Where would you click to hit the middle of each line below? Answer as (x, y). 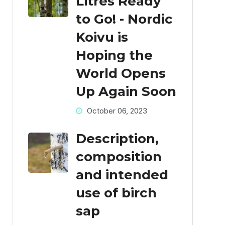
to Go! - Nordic (124, 19)
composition (119, 157)
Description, (117, 139)
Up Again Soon (126, 92)
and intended (122, 175)
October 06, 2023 (116, 111)
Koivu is (102, 37)
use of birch (116, 193)
